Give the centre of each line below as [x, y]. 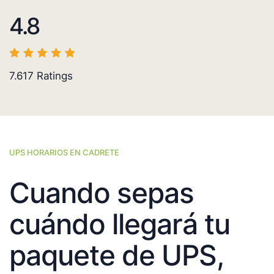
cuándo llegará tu [120, 224]
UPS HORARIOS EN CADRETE [64, 153]
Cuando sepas [102, 193]
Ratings [53, 76]
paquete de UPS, [116, 255]
